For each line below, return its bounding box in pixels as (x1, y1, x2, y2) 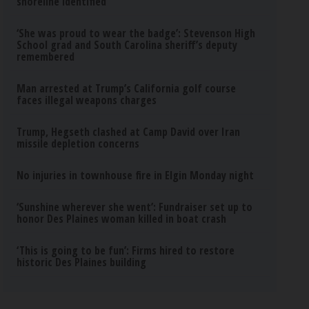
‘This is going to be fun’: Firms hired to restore (17, 243, 235, 258)
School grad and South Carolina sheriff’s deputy (17, 37, 238, 52)
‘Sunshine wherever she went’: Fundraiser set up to (17, 199, 253, 215)
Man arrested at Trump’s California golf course (17, 81, 237, 96)
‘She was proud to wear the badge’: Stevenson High (17, 26, 256, 41)
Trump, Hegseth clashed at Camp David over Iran (17, 124, 241, 139)
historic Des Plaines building (17, 255, 147, 270)
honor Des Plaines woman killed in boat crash (17, 211, 227, 226)
